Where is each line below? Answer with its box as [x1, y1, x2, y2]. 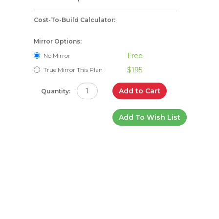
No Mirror [43, 52, 70, 59]
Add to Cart [118, 87, 160, 95]
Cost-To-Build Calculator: [33, 16, 115, 23]
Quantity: [41, 88, 70, 95]
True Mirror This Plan [43, 66, 103, 73]
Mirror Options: [33, 38, 82, 45]
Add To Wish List [118, 113, 180, 122]
